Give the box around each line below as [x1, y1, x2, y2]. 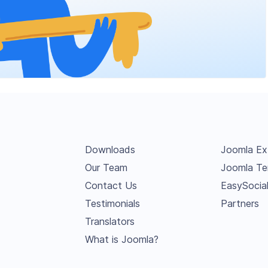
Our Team [84, 162, 127, 173]
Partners [221, 197, 259, 209]
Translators [84, 215, 135, 227]
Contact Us [84, 179, 137, 191]
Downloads [84, 144, 135, 156]
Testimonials [84, 197, 140, 209]
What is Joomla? [84, 233, 159, 245]
